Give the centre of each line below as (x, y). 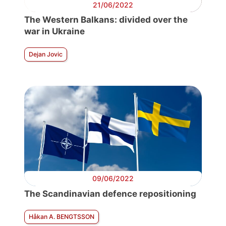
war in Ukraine (54, 32)
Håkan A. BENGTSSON (62, 216)
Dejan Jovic (46, 54)
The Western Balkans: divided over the (106, 20)
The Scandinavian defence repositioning (110, 193)
